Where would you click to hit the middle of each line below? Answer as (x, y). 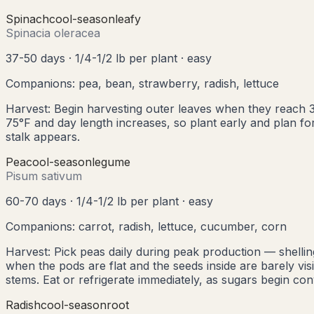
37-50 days (35, 58)
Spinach (27, 19)
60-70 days (36, 201)
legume (111, 162)
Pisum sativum (44, 176)
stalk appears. (43, 136)
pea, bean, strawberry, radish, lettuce (179, 83)
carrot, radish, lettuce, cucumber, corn (183, 226)
